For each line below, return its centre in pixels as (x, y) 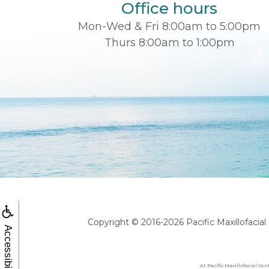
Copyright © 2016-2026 (137, 222)
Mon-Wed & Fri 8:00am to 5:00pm (169, 26)
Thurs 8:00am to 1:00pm (169, 42)
